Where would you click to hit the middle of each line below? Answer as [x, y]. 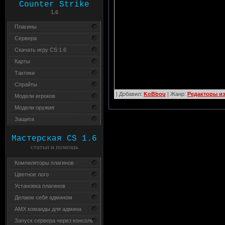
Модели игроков [35, 96]
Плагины [26, 27]
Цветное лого [32, 174]
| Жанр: [177, 94]
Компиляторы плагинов [44, 163]
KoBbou [155, 94]
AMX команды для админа [48, 209]
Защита [24, 119]
